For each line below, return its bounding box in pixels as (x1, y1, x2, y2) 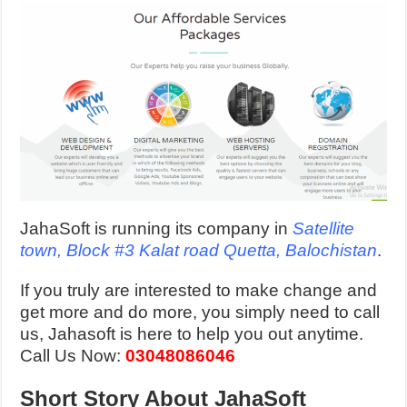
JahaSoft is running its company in (20, 218, 293, 238)
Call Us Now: (20, 345, 126, 365)
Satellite (293, 218, 355, 238)
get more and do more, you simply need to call (20, 302, 381, 322)
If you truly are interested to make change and (20, 280, 378, 300)
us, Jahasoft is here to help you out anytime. (20, 323, 364, 343)
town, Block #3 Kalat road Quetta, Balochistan (20, 240, 378, 260)
